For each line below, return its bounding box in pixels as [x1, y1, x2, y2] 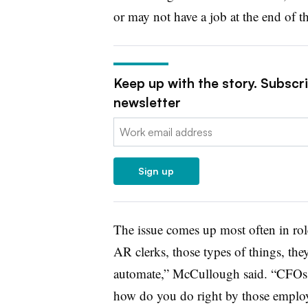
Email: [113, 118, 142, 133]
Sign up [138, 164, 174, 177]
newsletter [113, 93, 181, 111]
